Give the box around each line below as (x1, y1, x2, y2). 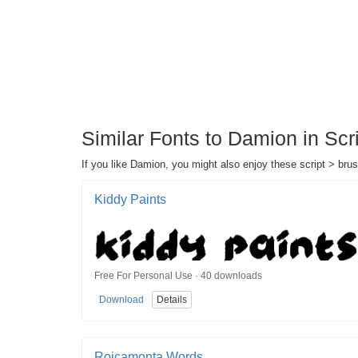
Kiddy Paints (94, 193, 166, 206)
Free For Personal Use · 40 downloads (94, 269, 262, 281)
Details (157, 293, 187, 305)
